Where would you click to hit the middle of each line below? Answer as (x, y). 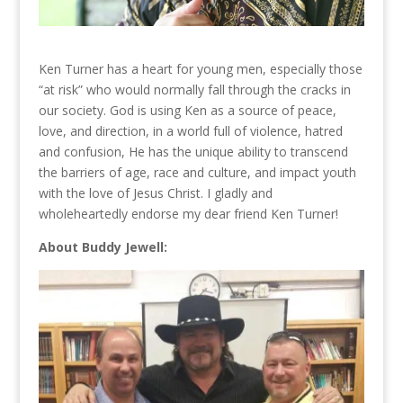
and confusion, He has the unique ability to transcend (193, 151)
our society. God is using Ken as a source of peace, (187, 110)
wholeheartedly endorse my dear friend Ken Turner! (188, 213)
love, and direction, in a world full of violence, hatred (190, 130)
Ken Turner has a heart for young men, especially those (200, 68)
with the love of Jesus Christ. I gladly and (155, 193)
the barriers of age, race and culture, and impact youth (197, 172)
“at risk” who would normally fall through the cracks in (194, 89)
